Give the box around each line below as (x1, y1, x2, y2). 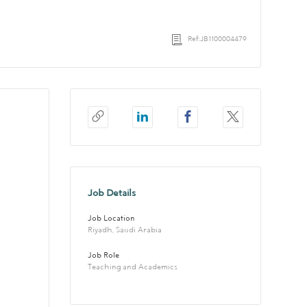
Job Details (87, 188, 136, 199)
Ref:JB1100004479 (188, 34, 247, 44)
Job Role (87, 251, 119, 260)
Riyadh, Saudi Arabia (87, 225, 162, 235)
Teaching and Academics (87, 262, 177, 272)
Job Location (87, 214, 135, 223)
